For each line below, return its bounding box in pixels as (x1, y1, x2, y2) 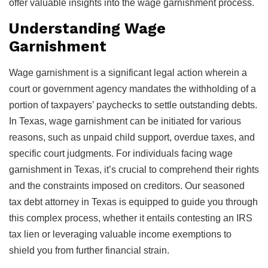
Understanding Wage (9, 19, 166, 37)
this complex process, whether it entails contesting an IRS (9, 212, 252, 223)
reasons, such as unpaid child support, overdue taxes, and (9, 132, 255, 142)
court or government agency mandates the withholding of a (9, 83, 256, 94)
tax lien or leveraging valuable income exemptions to (9, 229, 232, 239)
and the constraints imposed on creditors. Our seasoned (9, 180, 245, 191)
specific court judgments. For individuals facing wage (9, 148, 233, 159)
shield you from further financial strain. (9, 245, 169, 255)
